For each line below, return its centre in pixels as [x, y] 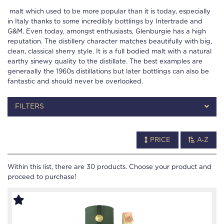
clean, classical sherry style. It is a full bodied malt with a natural [109, 52]
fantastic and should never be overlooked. [75, 82]
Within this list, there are [47, 167]
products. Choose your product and [153, 167]
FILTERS [29, 106]
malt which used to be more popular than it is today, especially [109, 12]
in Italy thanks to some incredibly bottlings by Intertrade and [105, 22]
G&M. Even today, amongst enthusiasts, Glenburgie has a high [107, 32]
